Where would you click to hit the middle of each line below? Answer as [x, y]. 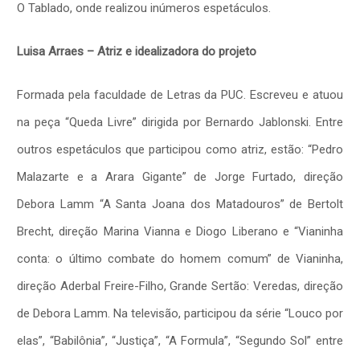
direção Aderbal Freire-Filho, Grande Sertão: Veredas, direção [180, 286]
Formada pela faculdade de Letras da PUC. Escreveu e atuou [180, 94]
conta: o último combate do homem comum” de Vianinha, [180, 258]
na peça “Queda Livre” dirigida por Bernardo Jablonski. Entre [180, 122]
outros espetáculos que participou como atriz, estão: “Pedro [180, 149]
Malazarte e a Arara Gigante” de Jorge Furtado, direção [180, 176]
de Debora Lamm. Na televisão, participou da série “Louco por [180, 313]
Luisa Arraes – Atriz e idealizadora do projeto [137, 51]
